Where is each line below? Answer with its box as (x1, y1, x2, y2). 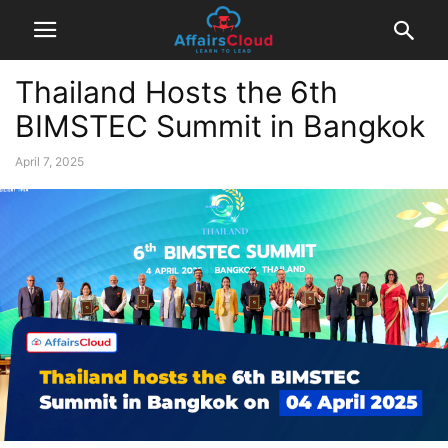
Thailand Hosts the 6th (15, 74, 338, 110)
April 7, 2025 (15, 154, 84, 169)
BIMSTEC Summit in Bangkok (15, 108, 425, 144)
